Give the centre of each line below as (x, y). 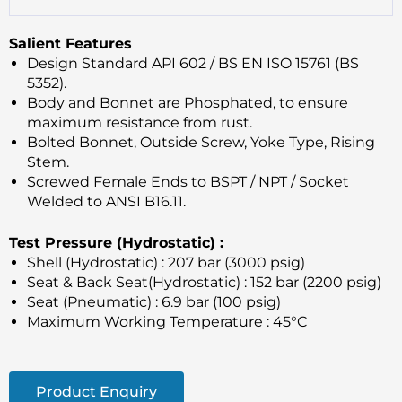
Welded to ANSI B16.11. (106, 201)
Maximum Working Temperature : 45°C (167, 321)
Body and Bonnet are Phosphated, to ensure (188, 102)
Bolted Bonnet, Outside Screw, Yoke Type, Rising (201, 142)
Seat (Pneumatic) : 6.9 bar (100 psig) (154, 301)
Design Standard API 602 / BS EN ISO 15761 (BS (193, 63)
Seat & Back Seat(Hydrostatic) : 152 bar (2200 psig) (204, 282)
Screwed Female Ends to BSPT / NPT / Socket (188, 181)
